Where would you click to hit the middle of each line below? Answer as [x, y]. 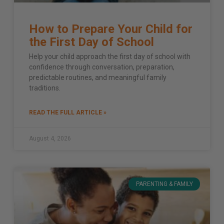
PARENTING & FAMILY [164, 184]
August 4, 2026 [50, 138]
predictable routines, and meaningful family [98, 77]
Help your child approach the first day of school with [110, 56]
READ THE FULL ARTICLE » [68, 112]
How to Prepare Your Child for [111, 29]
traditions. [45, 88]
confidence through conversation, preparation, [102, 67]
